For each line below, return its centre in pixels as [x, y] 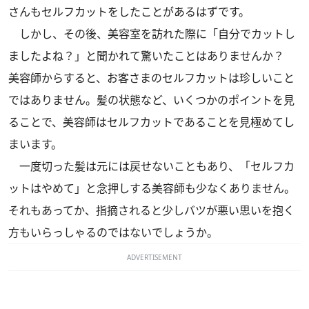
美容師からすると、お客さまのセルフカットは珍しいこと [151, 78]
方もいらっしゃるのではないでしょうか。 [113, 233]
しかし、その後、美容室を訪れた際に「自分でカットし [152, 34]
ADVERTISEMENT [154, 258]
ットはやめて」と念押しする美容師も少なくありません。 [152, 189]
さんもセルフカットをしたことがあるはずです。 [129, 12]
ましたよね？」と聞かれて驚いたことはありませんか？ [152, 56]
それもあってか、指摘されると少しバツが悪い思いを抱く [151, 211]
